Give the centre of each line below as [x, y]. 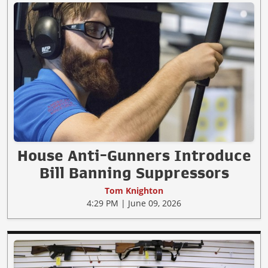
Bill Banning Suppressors [134, 173]
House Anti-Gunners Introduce [134, 156]
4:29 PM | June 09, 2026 [134, 203]
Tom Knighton [134, 191]
